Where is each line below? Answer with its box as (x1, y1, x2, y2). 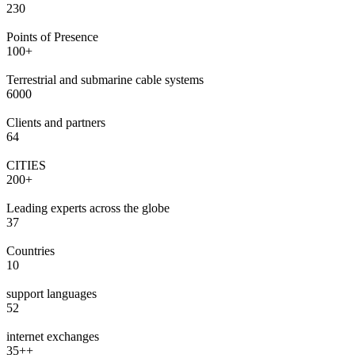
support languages (6, 286, 97, 300)
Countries (6, 243, 55, 258)
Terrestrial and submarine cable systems (6, 72, 204, 86)
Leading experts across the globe (6, 200, 170, 215)
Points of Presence (6, 29, 98, 44)
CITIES (6, 158, 46, 172)
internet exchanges (6, 329, 99, 343)
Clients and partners (6, 115, 105, 129)
